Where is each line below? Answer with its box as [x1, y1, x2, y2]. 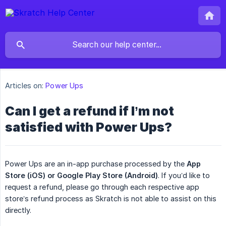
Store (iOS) [5, 171, 45, 180]
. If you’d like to [158, 171, 210, 180]
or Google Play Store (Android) [47, 171, 158, 180]
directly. [5, 206, 31, 215]
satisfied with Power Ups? [5, 120, 172, 135]
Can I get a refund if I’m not [5, 103, 174, 119]
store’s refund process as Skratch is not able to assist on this [5, 194, 216, 203]
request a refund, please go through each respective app [5, 183, 199, 192]
